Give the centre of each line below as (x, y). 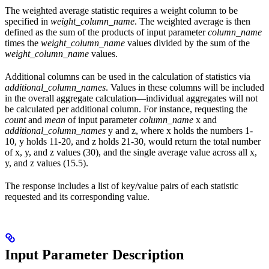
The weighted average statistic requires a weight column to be (121, 10)
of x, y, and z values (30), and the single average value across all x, (131, 152)
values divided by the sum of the (187, 43)
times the (23, 43)
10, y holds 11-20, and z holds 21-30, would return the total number (133, 141)
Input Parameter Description (94, 254)
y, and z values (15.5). (47, 163)
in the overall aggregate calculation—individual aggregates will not (131, 98)
